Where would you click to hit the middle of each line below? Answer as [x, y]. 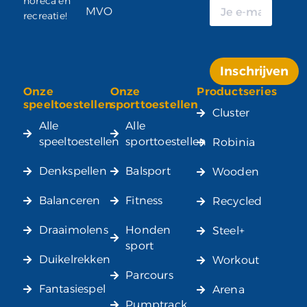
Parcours [149, 275]
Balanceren [70, 201]
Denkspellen [73, 171]
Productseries [237, 92]
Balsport [148, 171]
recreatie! [45, 15]
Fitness [144, 201]
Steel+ [229, 231]
